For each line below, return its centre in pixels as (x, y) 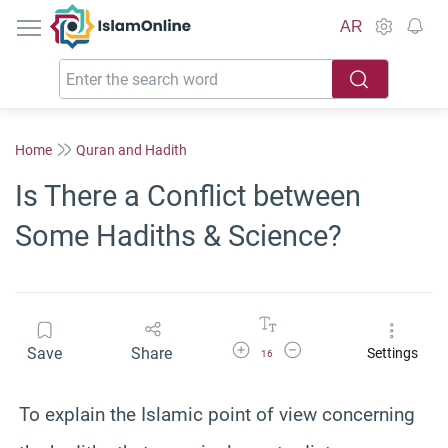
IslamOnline (162, 14)
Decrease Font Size (331, 347)
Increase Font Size (277, 347)
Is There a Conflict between (188, 196)
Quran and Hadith (131, 149)
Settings (392, 353)
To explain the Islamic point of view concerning (217, 414)
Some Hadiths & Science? (178, 236)
